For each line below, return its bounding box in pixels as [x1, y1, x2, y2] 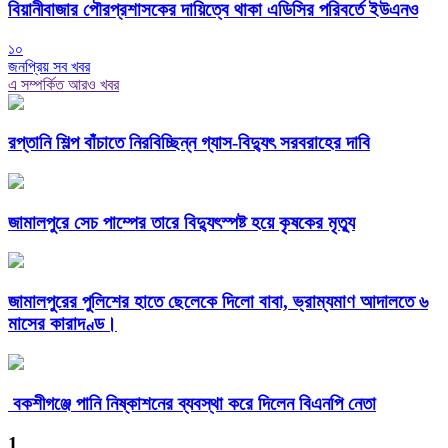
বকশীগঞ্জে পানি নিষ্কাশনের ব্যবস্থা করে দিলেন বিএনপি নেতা [8, 392, 376, 414]
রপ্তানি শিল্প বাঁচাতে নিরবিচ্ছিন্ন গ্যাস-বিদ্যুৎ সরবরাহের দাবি [8, 132, 370, 154]
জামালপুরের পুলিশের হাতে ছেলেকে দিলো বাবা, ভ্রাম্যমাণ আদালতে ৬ [8, 291, 428, 313]
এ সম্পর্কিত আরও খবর [8, 75, 119, 93]
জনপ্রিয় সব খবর [8, 57, 90, 75]
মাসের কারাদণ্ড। [8, 313, 117, 335]
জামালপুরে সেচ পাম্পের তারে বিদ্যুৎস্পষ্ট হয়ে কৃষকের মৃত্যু [8, 211, 355, 233]
